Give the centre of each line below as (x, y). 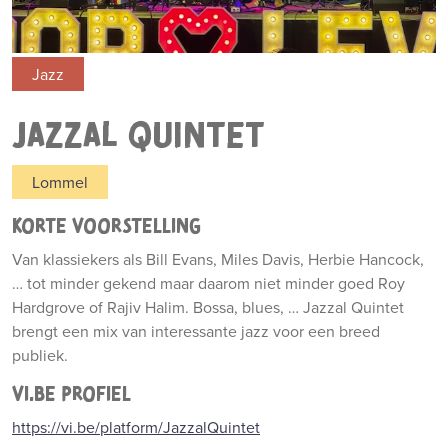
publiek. (40, 355)
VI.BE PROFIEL (71, 394)
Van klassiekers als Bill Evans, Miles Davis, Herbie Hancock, (218, 259)
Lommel (60, 182)
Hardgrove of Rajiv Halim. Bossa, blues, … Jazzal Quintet (208, 307)
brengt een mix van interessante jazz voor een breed (196, 331)
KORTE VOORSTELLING (106, 226)
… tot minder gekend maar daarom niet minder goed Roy (208, 283)
